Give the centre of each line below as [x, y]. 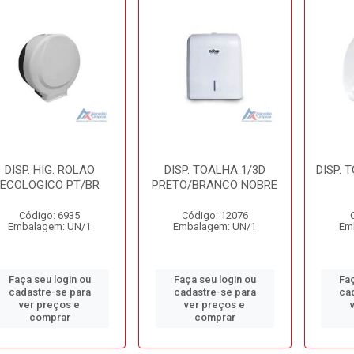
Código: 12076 [215, 215]
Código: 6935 [50, 215]
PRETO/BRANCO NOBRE [215, 185]
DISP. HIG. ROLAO [49, 170]
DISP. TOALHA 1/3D [215, 170]
